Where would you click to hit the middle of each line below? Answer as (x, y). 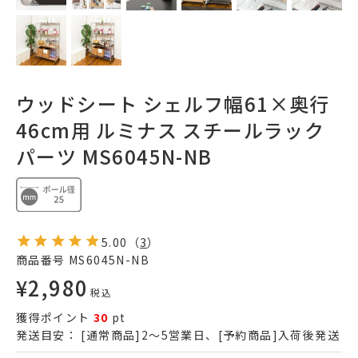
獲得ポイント (53, 317)
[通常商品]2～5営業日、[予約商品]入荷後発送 (209, 334)
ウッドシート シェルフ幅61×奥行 (173, 104)
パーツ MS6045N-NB (114, 157)
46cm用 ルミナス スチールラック (171, 130)
